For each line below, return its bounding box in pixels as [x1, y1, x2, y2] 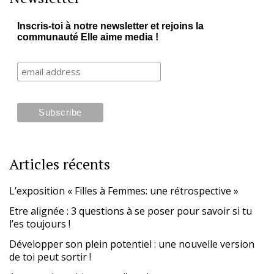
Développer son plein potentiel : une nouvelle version [9, 237, 254, 251]
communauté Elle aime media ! [17, 31, 158, 42]
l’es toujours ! [9, 217, 70, 231]
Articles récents [9, 154, 110, 174]
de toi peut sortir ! [9, 250, 91, 264]
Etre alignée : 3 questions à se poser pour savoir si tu [9, 204, 252, 218]
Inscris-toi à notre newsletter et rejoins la [17, 20, 204, 31]
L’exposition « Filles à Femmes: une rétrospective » [9, 184, 239, 198]
